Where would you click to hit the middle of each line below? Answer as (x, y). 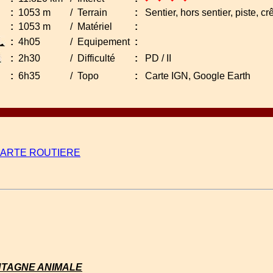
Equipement (103, 42)
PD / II (157, 58)
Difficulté (96, 58)
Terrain (92, 13)
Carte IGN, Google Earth (196, 76)
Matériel (94, 27)
